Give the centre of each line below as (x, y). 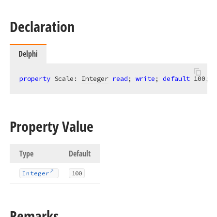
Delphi (28, 54)
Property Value (52, 126)
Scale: (66, 78)
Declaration (42, 26)
